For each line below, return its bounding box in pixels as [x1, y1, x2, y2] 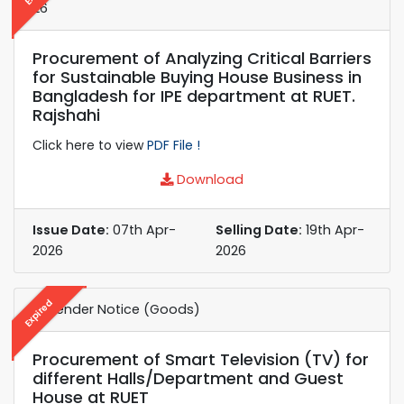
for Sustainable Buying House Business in [32, 65, 362, 88]
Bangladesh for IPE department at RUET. [32, 84, 355, 107]
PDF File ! [147, 135, 200, 154]
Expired [21, 295, 56, 330]
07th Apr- [109, 220, 176, 239]
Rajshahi [32, 103, 100, 126]
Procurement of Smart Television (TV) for [32, 347, 369, 371]
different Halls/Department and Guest [32, 366, 344, 390]
